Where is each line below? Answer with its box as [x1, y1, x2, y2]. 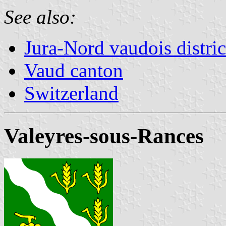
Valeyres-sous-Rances [4, 124, 204, 148]
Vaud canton [24, 59, 123, 81]
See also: [4, 6, 76, 28]
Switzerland [24, 82, 119, 104]
